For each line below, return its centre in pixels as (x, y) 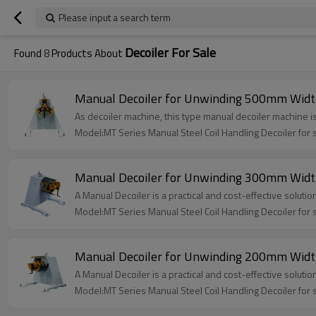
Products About (87, 53)
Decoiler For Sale (170, 53)
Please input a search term (115, 17)
